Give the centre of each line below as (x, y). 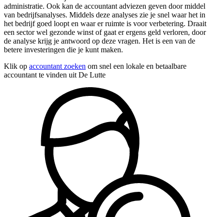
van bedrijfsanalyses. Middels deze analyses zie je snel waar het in (105, 15)
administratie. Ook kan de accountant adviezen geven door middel (105, 6)
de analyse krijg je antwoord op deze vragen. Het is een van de (100, 41)
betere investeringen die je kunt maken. (63, 50)
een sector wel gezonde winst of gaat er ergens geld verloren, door (105, 32)
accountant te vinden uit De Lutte (55, 75)
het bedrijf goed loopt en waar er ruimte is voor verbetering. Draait (105, 24)
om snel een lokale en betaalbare (136, 66)
